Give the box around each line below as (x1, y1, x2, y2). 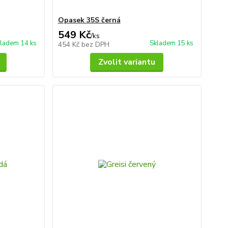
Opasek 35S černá (58, 15, 121, 25)
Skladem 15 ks (149, 39, 193, 48)
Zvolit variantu (98, 56, 156, 68)
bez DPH (81, 40, 109, 49)
